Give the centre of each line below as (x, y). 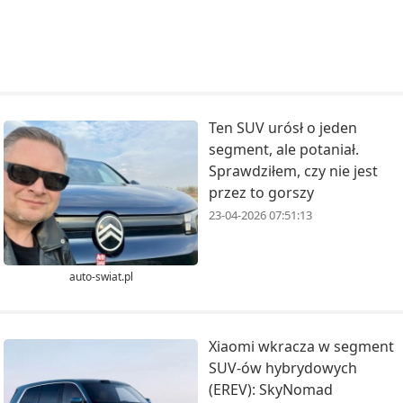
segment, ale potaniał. (284, 149)
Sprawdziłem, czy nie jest (293, 170)
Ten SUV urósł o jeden (283, 127)
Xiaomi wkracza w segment (301, 347)
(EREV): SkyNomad (271, 390)
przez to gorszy (261, 192)
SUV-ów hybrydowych (283, 368)
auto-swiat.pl (101, 277)
